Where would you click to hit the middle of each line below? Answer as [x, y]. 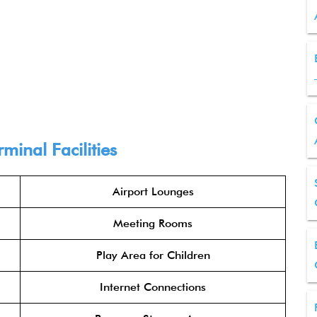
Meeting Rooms [153, 223]
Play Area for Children [153, 255]
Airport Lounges [153, 191]
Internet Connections [153, 287]
